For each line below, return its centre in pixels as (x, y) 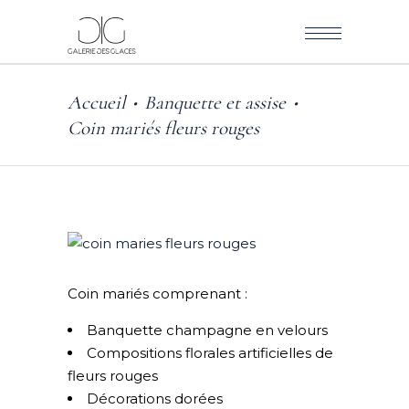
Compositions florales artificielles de (210, 353)
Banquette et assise (215, 103)
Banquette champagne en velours (207, 330)
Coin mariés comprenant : (157, 294)
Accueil (96, 103)
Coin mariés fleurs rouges (163, 128)
